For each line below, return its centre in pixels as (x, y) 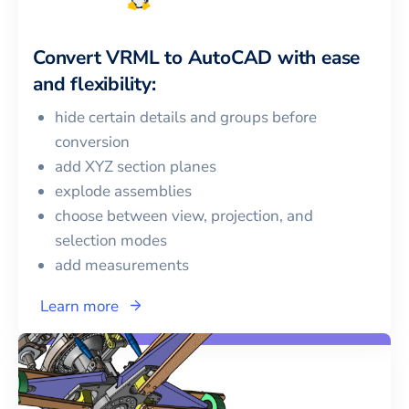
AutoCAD (230, 57)
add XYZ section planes (136, 166)
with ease (316, 57)
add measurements (122, 265)
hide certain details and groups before (186, 117)
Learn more (79, 306)
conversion (92, 142)
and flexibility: (94, 84)
